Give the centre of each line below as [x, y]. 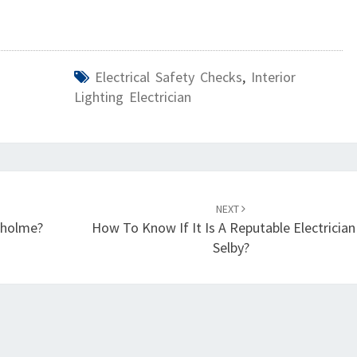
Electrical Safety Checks [168, 77]
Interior [273, 77]
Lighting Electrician [132, 97]
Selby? [231, 247]
